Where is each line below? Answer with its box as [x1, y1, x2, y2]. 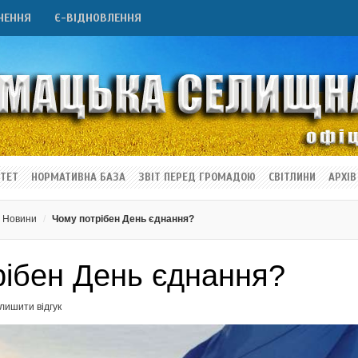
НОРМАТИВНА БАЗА [31, 171, 125, 184]
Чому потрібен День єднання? [52, 213, 195, 225]
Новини [2, 213, 38, 225]
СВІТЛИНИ [268, 171, 316, 184]
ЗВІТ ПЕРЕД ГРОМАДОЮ [138, 171, 256, 184]
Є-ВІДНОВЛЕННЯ [54, 11, 141, 25]
